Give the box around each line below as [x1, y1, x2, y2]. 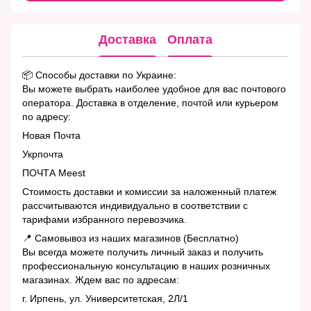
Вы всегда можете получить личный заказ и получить [22, 246, 263, 258]
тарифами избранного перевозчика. [22, 213, 187, 225]
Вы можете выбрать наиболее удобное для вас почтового [22, 83, 286, 94]
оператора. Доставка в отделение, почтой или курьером [22, 96, 278, 108]
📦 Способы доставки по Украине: [22, 69, 176, 81]
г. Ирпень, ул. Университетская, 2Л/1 [22, 292, 188, 304]
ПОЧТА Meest [22, 167, 85, 178]
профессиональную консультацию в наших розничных [22, 260, 270, 271]
